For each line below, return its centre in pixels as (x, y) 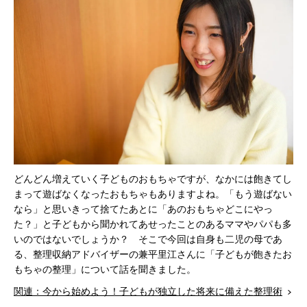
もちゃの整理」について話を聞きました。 (105, 269)
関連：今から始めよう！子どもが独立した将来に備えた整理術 (148, 291)
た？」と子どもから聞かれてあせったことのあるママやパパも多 (153, 224)
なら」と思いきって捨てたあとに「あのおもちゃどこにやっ (143, 209)
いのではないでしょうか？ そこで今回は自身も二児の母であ (148, 239)
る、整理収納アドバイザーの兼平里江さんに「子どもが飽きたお (153, 254)
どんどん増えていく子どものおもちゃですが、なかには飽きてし (153, 179)
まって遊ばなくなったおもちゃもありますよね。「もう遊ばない (153, 194)
